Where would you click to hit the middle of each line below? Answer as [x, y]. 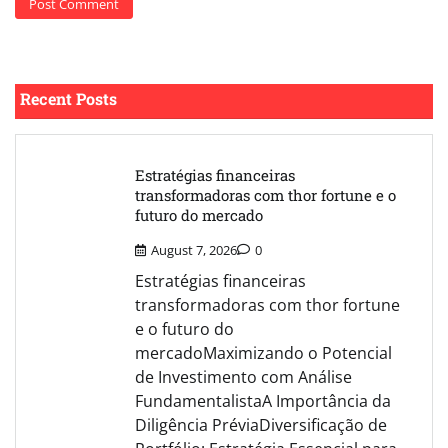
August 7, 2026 [194, 249]
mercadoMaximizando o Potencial [263, 352]
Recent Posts [68, 98]
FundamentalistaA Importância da [263, 400]
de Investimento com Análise [243, 376]
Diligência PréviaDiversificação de [261, 424]
